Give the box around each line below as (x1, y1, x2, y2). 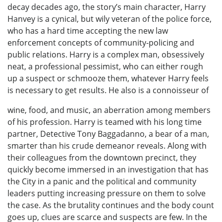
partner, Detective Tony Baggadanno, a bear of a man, (7, 128, 209, 140)
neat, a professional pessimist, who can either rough (7, 61, 203, 72)
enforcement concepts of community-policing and (7, 37, 194, 49)
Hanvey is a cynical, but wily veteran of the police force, (7, 13, 212, 25)
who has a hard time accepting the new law (7, 25, 168, 37)
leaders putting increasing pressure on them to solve (7, 188, 206, 199)
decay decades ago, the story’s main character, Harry (7, 1, 206, 13)
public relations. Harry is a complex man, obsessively (7, 49, 204, 60)
